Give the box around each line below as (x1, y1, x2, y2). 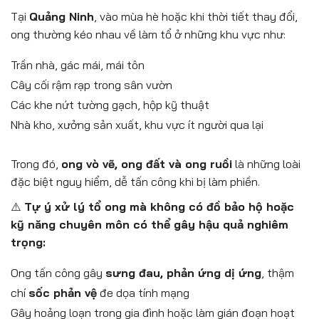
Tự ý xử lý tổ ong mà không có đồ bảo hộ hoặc (24, 199, 294, 214)
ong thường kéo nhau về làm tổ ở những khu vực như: (11, 26, 286, 41)
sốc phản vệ (28, 285, 97, 300)
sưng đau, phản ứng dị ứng (105, 265, 261, 280)
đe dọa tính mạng (97, 285, 189, 300)
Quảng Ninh (29, 9, 94, 23)
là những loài (232, 156, 300, 171)
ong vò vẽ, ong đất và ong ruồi (61, 156, 232, 171)
